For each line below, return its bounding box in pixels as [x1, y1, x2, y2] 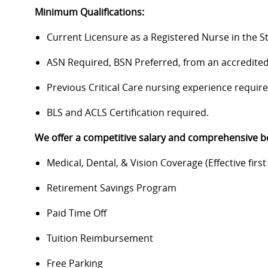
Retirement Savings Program [47, 181, 176, 195]
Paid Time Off [47, 206, 106, 220]
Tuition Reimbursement [47, 232, 153, 245]
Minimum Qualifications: [35, 5, 144, 19]
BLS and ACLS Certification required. [47, 106, 209, 120]
